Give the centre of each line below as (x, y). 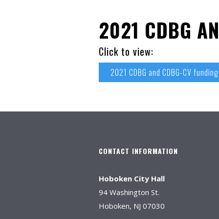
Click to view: (126, 51)
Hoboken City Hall (132, 178)
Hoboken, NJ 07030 (132, 206)
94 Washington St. (129, 192)
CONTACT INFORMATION (138, 151)
